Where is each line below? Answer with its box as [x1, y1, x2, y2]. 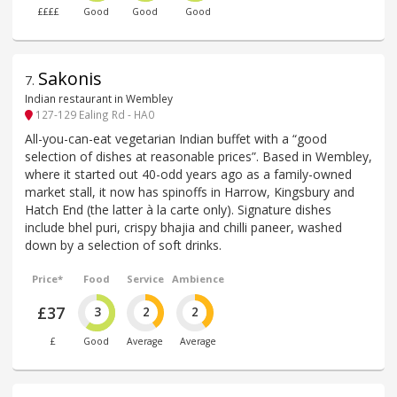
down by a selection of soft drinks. [25, 236, 222, 253]
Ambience [171, 271, 224, 285]
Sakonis [38, 66, 102, 90]
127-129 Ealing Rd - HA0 [33, 107, 154, 122]
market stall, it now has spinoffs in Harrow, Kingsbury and [25, 183, 354, 200]
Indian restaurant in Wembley [25, 91, 173, 106]
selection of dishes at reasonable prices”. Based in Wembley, [25, 147, 372, 165]
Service [126, 271, 164, 285]
